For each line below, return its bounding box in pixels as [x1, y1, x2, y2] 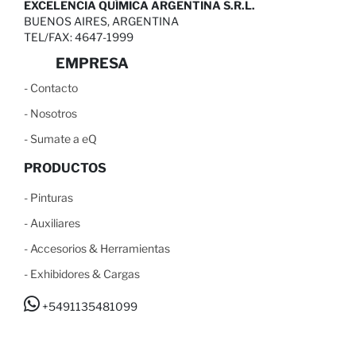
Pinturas [30, 191, 73, 204]
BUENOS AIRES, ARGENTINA [24, 14, 179, 28]
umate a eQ [37, 132, 97, 145]
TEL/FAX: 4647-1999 [24, 30, 133, 44]
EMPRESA [56, 55, 129, 72]
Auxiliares [30, 216, 80, 230]
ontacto [38, 81, 78, 95]
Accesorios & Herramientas [30, 242, 170, 255]
